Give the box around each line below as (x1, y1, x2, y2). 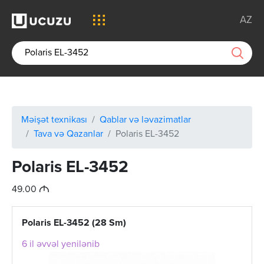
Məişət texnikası (21, 115, 87, 125)
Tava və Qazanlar (34, 130, 103, 139)
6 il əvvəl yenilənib (22, 240, 100, 249)
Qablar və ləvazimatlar (100, 115, 191, 125)
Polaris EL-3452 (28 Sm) (22, 219, 126, 228)
